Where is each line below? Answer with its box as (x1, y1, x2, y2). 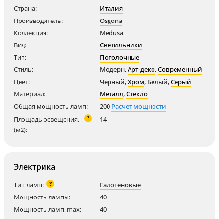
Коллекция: (14, 28, 48, 37)
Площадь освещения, (14, 115, 79, 124)
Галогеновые (100, 180, 141, 189)
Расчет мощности (111, 102, 166, 110)
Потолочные (100, 53, 139, 62)
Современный (158, 65, 202, 74)
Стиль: (14, 65, 33, 74)
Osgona (100, 16, 122, 25)
